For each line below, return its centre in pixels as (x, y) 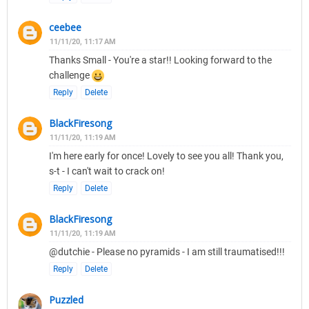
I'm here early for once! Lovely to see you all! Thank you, (166, 156)
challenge (70, 76)
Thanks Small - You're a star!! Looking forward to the (160, 60)
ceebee (65, 28)
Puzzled (66, 300)
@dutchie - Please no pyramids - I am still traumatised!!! (167, 252)
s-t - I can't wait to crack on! (107, 171)
